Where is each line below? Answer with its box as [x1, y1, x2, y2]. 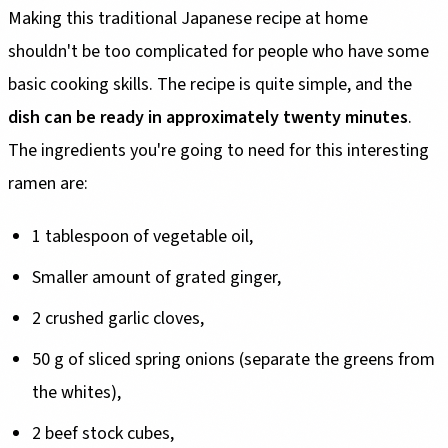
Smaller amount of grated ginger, [32, 265, 281, 291]
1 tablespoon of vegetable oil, [32, 224, 253, 250]
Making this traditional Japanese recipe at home [8, 6, 368, 32]
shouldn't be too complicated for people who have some [8, 39, 429, 65]
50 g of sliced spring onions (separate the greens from [32, 347, 435, 373]
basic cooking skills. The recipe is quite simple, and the [8, 72, 412, 98]
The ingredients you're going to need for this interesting [8, 138, 429, 164]
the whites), [32, 380, 121, 406]
